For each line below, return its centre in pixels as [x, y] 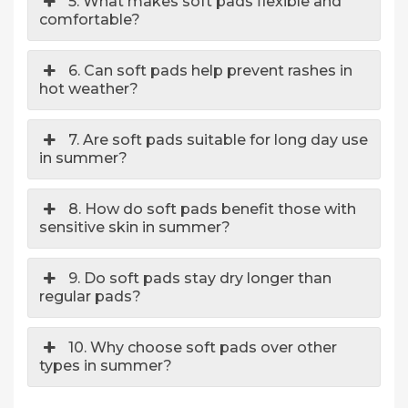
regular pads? [90, 296]
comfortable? [90, 20]
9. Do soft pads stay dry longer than [200, 278]
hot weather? [89, 89]
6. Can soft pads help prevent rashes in [211, 71]
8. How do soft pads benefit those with [213, 209]
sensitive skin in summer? [135, 227]
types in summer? [106, 366]
